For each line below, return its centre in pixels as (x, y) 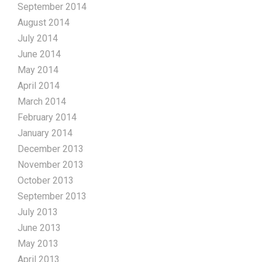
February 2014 (47, 117)
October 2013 (46, 180)
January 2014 (45, 133)
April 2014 (39, 85)
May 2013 (38, 243)
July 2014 (38, 38)
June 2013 (39, 227)
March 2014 (42, 101)
